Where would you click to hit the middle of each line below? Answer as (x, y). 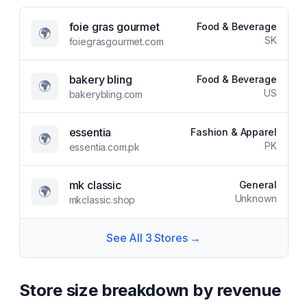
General (258, 185)
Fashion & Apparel (234, 132)
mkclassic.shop (102, 200)
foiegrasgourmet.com (116, 41)
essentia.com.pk (105, 147)
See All (125, 238)
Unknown (256, 198)
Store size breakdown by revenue (150, 290)
